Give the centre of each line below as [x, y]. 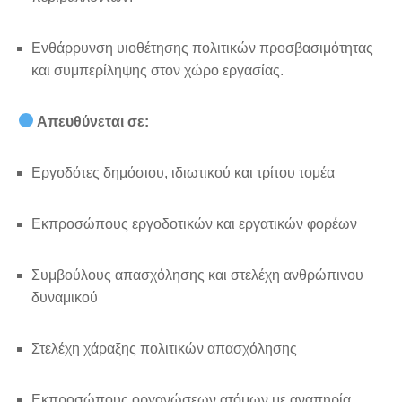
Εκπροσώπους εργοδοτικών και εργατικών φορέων [194, 223]
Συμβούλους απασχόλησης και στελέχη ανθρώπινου [197, 275]
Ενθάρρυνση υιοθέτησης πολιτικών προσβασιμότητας [202, 48]
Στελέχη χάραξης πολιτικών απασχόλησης [164, 348]
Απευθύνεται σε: [92, 121]
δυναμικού [65, 297]
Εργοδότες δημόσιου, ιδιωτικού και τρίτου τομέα [183, 172]
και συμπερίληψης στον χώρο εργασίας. [157, 70]
